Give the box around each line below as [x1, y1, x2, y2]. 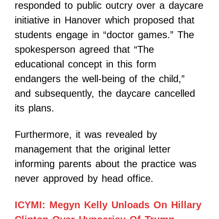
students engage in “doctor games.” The [15, 29, 194, 40]
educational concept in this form [15, 58, 156, 69]
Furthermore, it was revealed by [15, 129, 157, 140]
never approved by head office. [15, 173, 153, 184]
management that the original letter [15, 143, 171, 154]
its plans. [15, 102, 54, 113]
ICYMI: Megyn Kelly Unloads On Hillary [15, 199, 201, 210]
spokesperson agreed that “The [15, 44, 154, 55]
